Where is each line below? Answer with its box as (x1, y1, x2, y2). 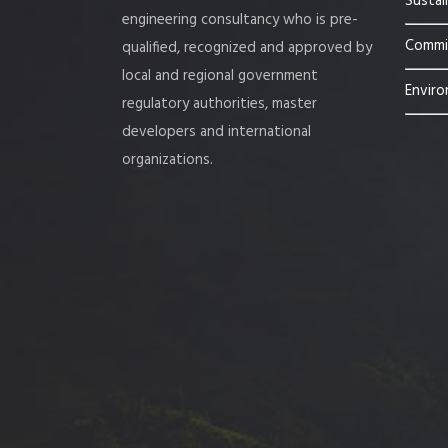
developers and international (122, 120, 311, 144)
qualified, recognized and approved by (122, 36, 372, 60)
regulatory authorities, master (122, 92, 317, 116)
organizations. (122, 148, 213, 172)
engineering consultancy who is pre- (122, 8, 358, 32)
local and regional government (122, 64, 318, 88)
